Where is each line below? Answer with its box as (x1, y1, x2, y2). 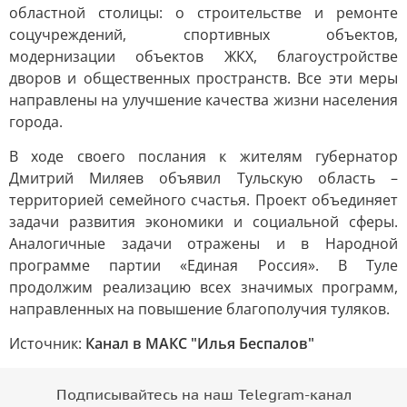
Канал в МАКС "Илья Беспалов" (85, 333, 314, 353)
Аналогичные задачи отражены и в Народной (9, 233, 398, 253)
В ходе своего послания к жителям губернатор (9, 146, 398, 166)
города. (9, 112, 63, 132)
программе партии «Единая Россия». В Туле (9, 255, 398, 275)
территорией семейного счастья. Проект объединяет (9, 190, 398, 210)
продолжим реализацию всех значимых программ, (9, 277, 398, 297)
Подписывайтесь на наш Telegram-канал (55, 387, 352, 403)
